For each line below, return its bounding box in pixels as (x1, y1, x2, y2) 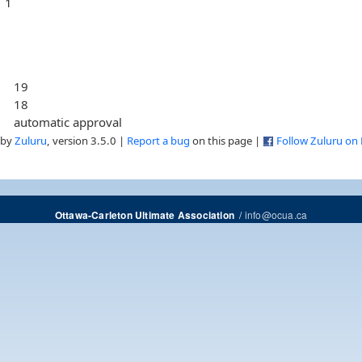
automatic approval (14, 113, 123, 130)
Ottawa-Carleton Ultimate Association (54, 208, 234, 222)
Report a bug (127, 133, 190, 148)
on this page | (190, 133, 263, 148)
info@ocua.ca (244, 207, 308, 221)
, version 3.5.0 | (47, 133, 127, 148)
